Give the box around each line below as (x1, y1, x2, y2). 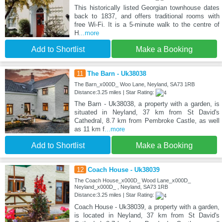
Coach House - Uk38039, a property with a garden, (74, 203, 220, 211)
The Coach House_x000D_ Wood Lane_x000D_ (74, 177, 191, 184)
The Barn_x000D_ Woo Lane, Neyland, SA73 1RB (74, 81, 195, 88)
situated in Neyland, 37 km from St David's (74, 109, 220, 116)
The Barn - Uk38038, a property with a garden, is (74, 100, 220, 108)
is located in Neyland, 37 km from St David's (74, 211, 220, 219)
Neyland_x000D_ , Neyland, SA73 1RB (74, 184, 168, 190)
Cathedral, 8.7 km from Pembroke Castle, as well (74, 117, 220, 125)
